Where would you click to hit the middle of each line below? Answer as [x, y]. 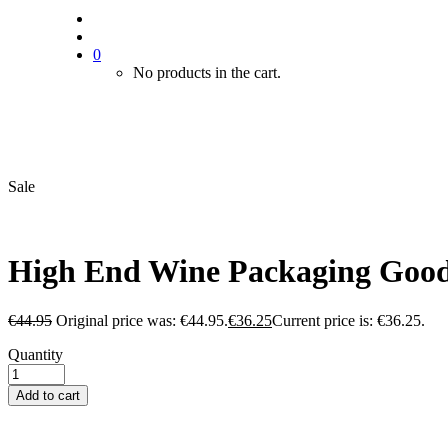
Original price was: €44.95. [142, 320]
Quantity [35, 354]
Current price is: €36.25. [348, 320]
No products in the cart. [207, 72]
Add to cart [48, 395]
